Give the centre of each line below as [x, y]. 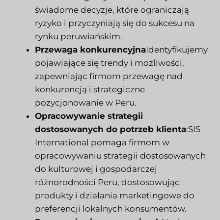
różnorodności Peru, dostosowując [107, 182]
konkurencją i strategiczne [90, 89]
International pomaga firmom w [102, 142]
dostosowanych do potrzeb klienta [110, 129]
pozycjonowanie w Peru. [86, 102]
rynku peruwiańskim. [79, 36]
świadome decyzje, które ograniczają [112, 10]
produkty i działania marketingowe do [115, 195]
